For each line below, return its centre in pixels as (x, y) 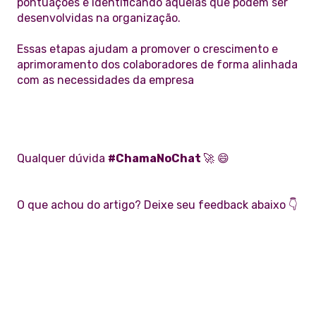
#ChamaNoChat (156, 159)
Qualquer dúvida (62, 159)
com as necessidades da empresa (105, 80)
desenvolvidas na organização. (99, 18)
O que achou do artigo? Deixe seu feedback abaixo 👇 (157, 205)
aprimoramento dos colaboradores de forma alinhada (157, 65)
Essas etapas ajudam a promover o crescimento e (147, 49)
